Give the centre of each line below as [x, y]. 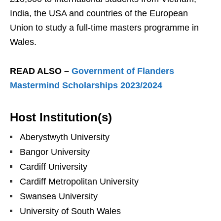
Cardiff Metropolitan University [79, 182]
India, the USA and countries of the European [99, 14]
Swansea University [59, 197]
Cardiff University [54, 167]
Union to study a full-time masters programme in [104, 28]
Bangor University [55, 152]
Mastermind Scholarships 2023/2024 [86, 86]
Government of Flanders [123, 71]
